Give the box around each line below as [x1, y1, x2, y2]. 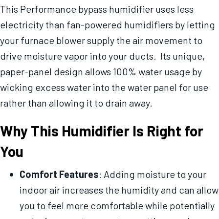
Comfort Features [20, 168, 99, 180]
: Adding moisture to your [99, 168, 206, 180]
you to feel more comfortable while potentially [20, 199, 215, 212]
